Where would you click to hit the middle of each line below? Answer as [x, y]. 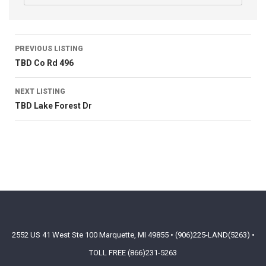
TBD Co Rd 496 [44, 63]
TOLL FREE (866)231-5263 [133, 253]
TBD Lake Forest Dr [53, 106]
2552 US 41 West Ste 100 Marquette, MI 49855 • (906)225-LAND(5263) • [133, 235]
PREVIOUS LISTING [49, 49]
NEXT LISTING [40, 91]
